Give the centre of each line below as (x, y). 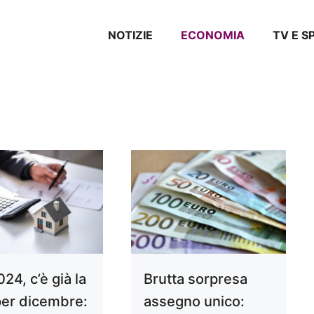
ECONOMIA (213, 35)
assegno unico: (194, 301)
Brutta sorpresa (195, 279)
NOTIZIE (130, 35)
